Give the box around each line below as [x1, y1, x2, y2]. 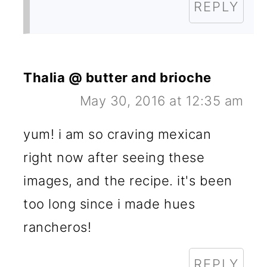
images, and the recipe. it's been [23, 172, 232, 188]
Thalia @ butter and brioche [23, 69, 212, 85]
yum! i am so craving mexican [23, 126, 212, 142]
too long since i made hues [23, 195, 195, 212]
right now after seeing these [23, 149, 205, 165]
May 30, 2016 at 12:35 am [79, 92, 244, 108]
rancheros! [23, 219, 92, 235]
